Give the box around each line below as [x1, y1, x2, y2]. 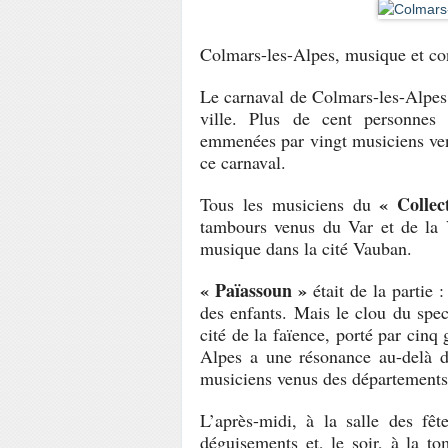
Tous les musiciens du [200, 192, 380, 216]
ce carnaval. [200, 150, 286, 174]
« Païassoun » [200, 277, 313, 303]
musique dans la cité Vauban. [200, 236, 412, 260]
